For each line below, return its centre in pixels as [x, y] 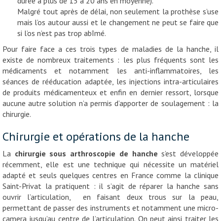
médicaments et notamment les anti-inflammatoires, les [110, 70]
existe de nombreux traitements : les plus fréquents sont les [110, 59]
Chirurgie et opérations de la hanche [96, 136]
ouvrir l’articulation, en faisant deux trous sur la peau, [110, 197]
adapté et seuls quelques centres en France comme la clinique [110, 175]
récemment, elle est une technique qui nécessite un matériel [110, 164]
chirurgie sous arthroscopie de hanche [86, 153]
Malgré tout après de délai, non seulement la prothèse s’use [118, 11]
